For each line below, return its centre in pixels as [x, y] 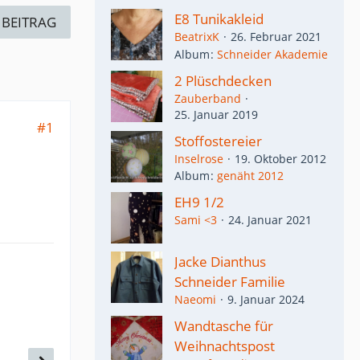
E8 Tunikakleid [219, 19]
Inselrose [199, 158]
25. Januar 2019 [216, 114]
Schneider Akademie [272, 54]
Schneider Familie [230, 281]
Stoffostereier [218, 141]
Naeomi [195, 299]
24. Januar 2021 [270, 219]
